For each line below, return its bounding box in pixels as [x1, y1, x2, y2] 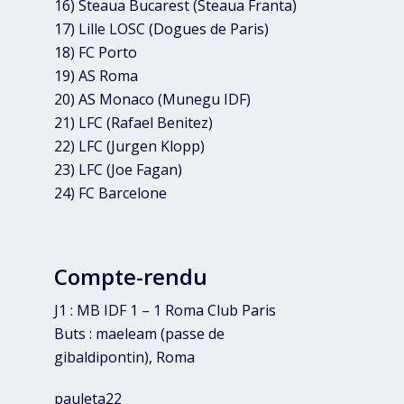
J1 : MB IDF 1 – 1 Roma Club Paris [54, 300, 276, 321]
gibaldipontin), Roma [54, 347, 195, 368]
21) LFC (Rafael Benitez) [54, 113, 213, 133]
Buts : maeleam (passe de [54, 324, 225, 344]
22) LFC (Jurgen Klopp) [54, 136, 205, 157]
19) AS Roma [54, 66, 138, 87]
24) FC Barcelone [54, 183, 167, 204]
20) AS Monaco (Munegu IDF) [54, 89, 251, 110]
